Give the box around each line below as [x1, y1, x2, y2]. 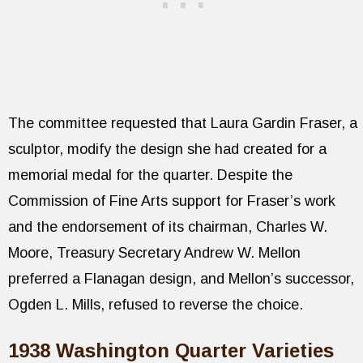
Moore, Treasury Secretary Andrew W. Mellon [8, 244, 301, 261]
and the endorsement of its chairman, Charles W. [8, 218, 327, 235]
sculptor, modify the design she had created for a [8, 140, 327, 157]
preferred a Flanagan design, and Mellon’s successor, [8, 270, 354, 287]
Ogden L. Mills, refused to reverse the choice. [8, 296, 303, 313]
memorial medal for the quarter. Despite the [8, 166, 293, 183]
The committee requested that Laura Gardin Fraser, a [8, 114, 357, 131]
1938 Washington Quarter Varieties [8, 339, 334, 361]
